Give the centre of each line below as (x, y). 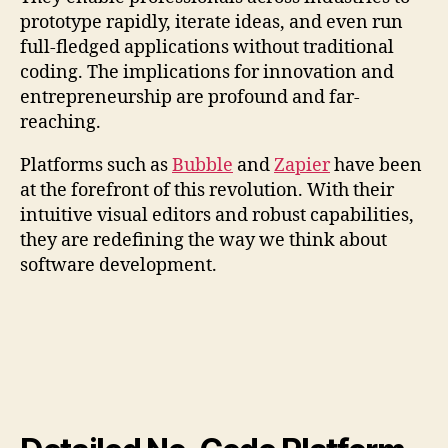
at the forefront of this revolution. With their (207, 191)
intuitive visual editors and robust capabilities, (217, 216)
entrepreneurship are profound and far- (190, 98)
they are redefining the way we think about (203, 241)
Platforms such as (96, 166)
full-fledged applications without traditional (207, 48)
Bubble (202, 166)
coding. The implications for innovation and (207, 73)
